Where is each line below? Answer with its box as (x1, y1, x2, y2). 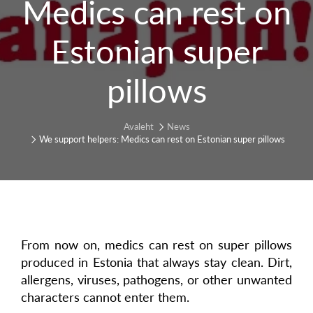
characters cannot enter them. (21, 289, 189, 305)
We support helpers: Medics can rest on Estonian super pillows (39, 133, 285, 145)
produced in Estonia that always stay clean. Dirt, (21, 254, 292, 270)
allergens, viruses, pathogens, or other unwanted (21, 272, 292, 288)
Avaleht (123, 121, 154, 133)
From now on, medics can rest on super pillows (21, 237, 292, 253)
